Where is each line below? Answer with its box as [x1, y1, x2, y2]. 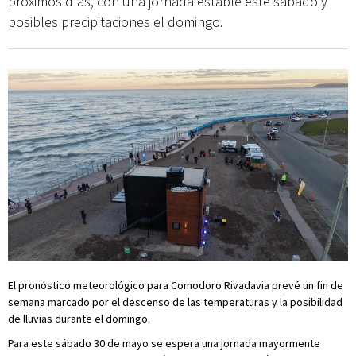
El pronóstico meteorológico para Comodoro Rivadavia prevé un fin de [8, 277, 343, 292]
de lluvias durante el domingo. [8, 311, 150, 326]
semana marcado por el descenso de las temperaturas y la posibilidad [8, 294, 342, 309]
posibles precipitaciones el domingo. [8, 13, 223, 31]
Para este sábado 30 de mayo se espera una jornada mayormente [8, 335, 320, 350]
